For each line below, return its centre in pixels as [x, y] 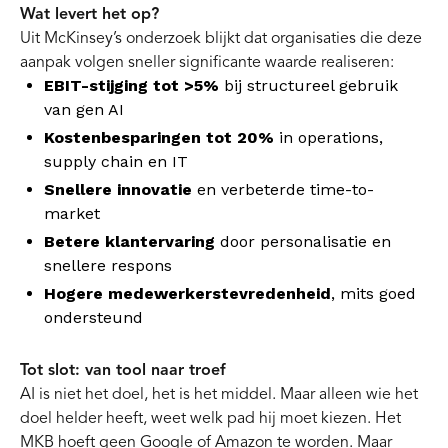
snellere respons [108, 265]
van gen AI [84, 109]
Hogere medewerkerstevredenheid [187, 293]
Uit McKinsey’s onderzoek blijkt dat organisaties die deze [221, 38]
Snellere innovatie [118, 189]
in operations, [328, 137]
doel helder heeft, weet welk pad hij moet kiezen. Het [210, 418]
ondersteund [93, 317]
